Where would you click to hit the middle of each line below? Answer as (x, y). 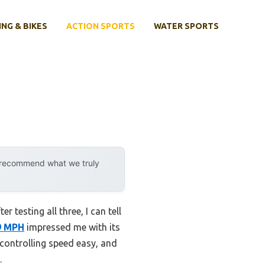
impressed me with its (72, 227)
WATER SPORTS (186, 26)
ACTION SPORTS (101, 26)
